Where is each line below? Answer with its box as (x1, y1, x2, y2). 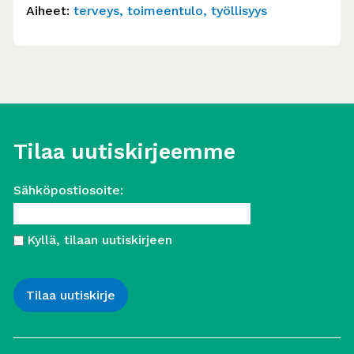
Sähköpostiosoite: (13, 183, 123, 198)
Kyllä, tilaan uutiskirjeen (27, 232, 172, 248)
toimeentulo (127, 2, 203, 18)
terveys (73, 2, 119, 18)
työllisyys (211, 2, 267, 18)
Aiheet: (26, 2, 70, 18)
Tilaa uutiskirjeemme (13, 139, 235, 165)
